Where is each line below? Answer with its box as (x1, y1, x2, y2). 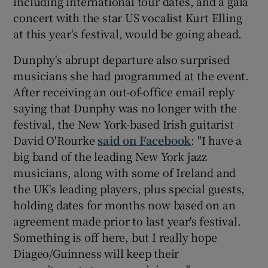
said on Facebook (98, 132, 191, 148)
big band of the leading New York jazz (13, 148, 208, 164)
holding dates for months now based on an (13, 196, 236, 212)
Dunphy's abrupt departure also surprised (13, 51, 230, 67)
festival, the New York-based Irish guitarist (13, 115, 234, 132)
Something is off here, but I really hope (13, 229, 217, 245)
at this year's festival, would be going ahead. (13, 25, 242, 41)
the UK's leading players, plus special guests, (13, 180, 245, 196)
